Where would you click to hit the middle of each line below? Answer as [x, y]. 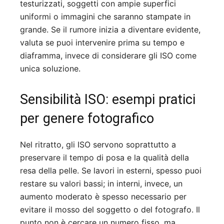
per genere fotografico [87, 118]
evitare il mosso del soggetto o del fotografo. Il [110, 209]
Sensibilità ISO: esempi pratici [108, 99]
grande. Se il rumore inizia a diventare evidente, [110, 29]
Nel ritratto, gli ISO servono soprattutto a [98, 144]
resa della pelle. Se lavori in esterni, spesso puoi [111, 170]
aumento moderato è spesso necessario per [103, 196]
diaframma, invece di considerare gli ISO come [108, 55]
